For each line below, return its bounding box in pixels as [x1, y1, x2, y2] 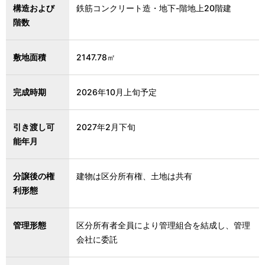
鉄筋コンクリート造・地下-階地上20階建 [76, 3, 231, 14]
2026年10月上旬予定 [76, 87, 157, 98]
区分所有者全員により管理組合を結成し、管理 [76, 220, 250, 231]
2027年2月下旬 [76, 122, 135, 132]
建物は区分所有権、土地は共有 [76, 171, 192, 182]
